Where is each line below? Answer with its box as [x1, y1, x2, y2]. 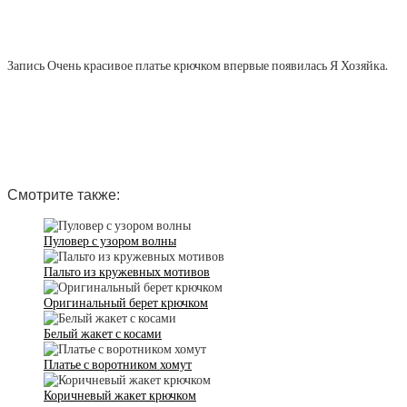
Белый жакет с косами [44, 326, 162, 342]
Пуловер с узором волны [44, 233, 176, 250]
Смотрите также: [7, 185, 120, 203]
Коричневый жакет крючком [44, 388, 196, 404]
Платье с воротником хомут [44, 357, 192, 373]
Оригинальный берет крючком [44, 295, 208, 312]
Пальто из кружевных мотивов [44, 264, 210, 281]
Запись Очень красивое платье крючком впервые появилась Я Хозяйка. [7, 57, 388, 74]
